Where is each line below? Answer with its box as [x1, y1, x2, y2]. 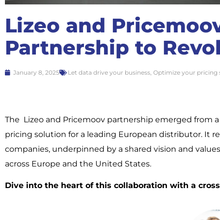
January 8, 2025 [13, 69, 59, 77]
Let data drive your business [68, 69, 150, 77]
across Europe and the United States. [5, 159, 151, 168]
